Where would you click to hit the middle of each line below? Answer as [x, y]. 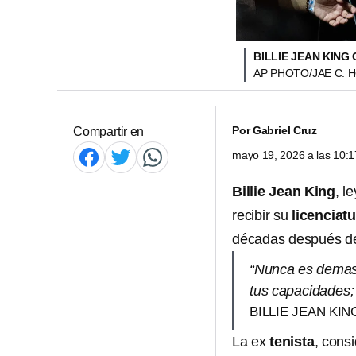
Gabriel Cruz [285, 130]
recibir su [262, 215]
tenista [292, 342]
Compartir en [109, 132]
